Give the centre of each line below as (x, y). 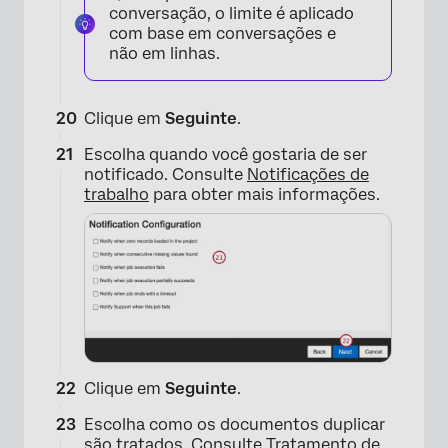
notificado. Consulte (165, 174)
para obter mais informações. (264, 194)
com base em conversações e (222, 33)
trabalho (116, 194)
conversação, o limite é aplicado (231, 13)
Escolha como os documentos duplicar (234, 425)
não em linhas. (164, 53)
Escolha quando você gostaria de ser (225, 154)
